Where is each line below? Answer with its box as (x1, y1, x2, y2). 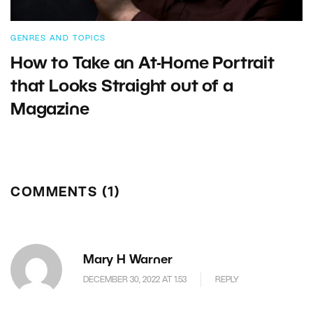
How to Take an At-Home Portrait (10, 57, 275, 73)
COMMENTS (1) (10, 187, 120, 200)
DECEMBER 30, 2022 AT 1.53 (83, 275, 187, 284)
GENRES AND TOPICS (10, 35, 106, 43)
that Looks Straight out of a (10, 80, 233, 96)
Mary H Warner (83, 255, 173, 266)
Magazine (10, 103, 89, 119)
